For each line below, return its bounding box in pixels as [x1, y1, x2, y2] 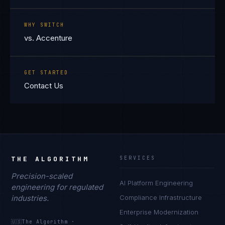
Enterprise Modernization [120, 208, 198, 216]
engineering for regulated [11, 182, 103, 192]
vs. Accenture [24, 33, 72, 43]
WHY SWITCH [24, 22, 64, 28]
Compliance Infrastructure [120, 193, 202, 201]
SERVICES [120, 155, 156, 161]
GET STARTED [24, 69, 68, 76]
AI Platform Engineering [120, 179, 193, 187]
